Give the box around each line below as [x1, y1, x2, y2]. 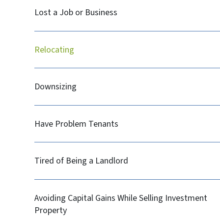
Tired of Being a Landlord [34, 155, 129, 167]
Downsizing [34, 81, 77, 93]
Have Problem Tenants [34, 117, 119, 130]
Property [34, 204, 67, 217]
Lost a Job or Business [34, 6, 118, 19]
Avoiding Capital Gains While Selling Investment [34, 192, 208, 204]
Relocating [34, 43, 75, 56]
